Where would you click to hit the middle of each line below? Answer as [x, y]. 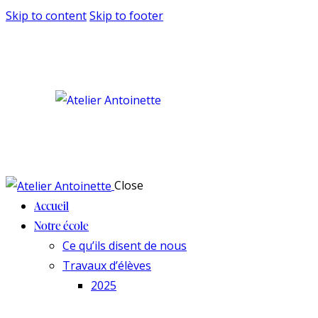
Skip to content [46, 16]
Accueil [51, 206]
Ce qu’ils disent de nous [125, 246]
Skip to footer [126, 16]
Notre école [61, 226]
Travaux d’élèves [107, 266]
